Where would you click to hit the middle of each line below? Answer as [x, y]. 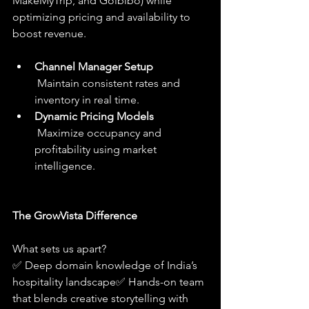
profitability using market [97, 150]
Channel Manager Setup [94, 67]
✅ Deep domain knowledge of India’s [106, 266]
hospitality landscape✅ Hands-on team [110, 282]
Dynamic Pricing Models [94, 117]
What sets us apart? [59, 249]
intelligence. [65, 166]
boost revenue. [49, 34]
